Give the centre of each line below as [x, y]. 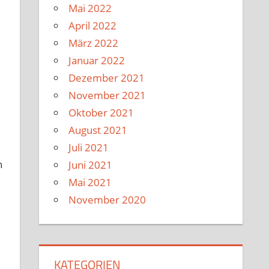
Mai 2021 [90, 183]
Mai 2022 [90, 8]
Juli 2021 [89, 148]
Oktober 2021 [101, 113]
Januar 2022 [97, 61]
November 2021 [107, 95]
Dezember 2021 [107, 78]
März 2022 [94, 43]
